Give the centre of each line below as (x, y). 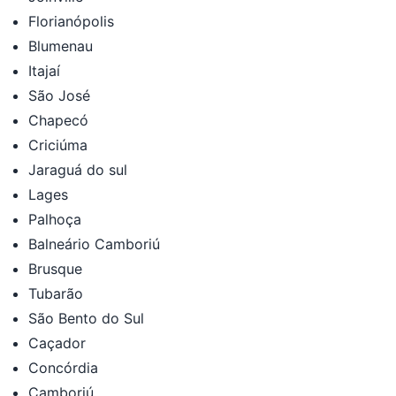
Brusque (55, 268)
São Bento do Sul (86, 318)
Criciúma (58, 145)
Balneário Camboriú (94, 244)
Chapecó (58, 120)
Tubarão (56, 293)
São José (59, 95)
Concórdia (63, 367)
